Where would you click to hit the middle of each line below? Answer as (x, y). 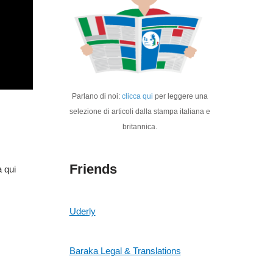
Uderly (82, 211)
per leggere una (181, 97)
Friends (93, 169)
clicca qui (138, 97)
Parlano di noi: (97, 97)
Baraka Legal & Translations (125, 251)
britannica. (140, 127)
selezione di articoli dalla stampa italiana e (140, 112)
